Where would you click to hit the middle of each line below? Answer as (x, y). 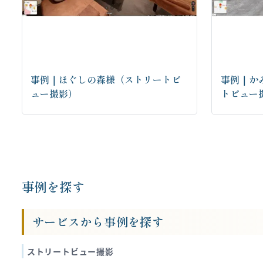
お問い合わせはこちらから (123, 154)
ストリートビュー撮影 (70, 251)
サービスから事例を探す (98, 221)
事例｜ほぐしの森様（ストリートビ (106, 79)
